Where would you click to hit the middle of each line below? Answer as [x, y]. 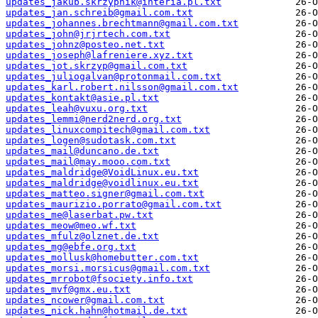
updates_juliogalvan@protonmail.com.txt [114, 77]
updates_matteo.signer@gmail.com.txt [105, 194]
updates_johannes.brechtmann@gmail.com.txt [122, 23]
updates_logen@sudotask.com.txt [91, 141]
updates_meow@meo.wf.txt [71, 226]
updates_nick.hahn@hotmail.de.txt [97, 311]
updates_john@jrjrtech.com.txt [88, 34]
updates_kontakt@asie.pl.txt [82, 98]
